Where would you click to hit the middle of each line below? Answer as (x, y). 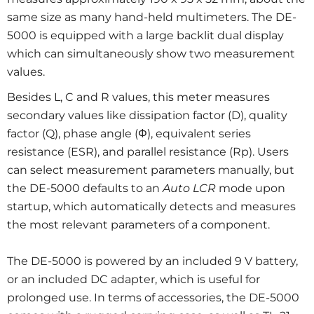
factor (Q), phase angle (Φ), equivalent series (129, 134)
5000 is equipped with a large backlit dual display (145, 35)
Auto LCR (189, 188)
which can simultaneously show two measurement (151, 54)
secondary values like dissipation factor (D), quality (147, 115)
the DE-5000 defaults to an (85, 188)
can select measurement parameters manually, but (151, 170)
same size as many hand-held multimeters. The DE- (152, 17)
